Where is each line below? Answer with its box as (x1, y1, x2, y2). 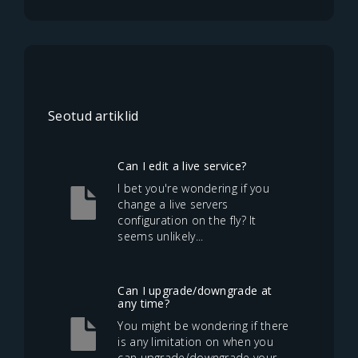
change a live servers (117, 197, 229, 212)
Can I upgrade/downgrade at (117, 283, 272, 298)
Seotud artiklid (48, 107, 139, 125)
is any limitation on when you (117, 334, 274, 349)
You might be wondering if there (117, 318, 289, 333)
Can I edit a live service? (117, 158, 247, 173)
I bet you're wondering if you (117, 181, 270, 196)
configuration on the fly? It (117, 213, 257, 228)
